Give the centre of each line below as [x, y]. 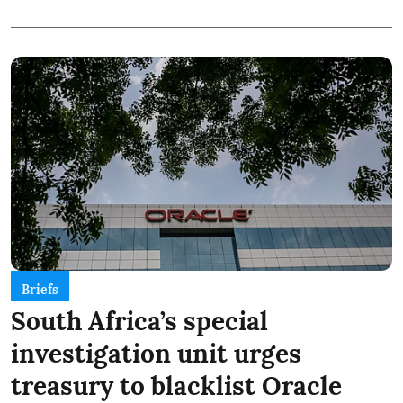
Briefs [40, 290]
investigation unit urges [156, 354]
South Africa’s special [139, 322]
